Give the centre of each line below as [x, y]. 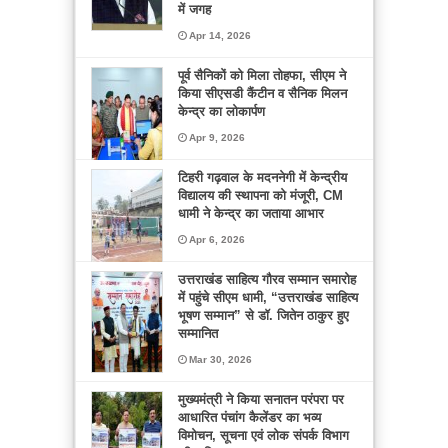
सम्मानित [198, 334]
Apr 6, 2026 [217, 240]
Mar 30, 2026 [220, 360]
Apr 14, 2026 [220, 36]
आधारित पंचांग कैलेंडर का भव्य [249, 418]
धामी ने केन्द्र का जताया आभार [251, 214]
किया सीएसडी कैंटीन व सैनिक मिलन [262, 94]
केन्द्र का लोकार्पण [221, 112]
